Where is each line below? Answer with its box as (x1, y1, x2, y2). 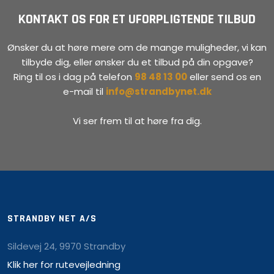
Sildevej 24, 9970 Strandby (7, 240, 125, 253)
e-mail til (62, 84, 106, 98)
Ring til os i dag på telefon (13, 70, 135, 83)
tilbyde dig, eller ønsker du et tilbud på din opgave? (21, 55, 253, 68)
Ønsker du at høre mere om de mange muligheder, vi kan (7, 40, 267, 54)
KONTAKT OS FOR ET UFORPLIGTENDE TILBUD (18, 10, 256, 28)
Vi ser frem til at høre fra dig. (72, 114, 202, 127)
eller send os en (187, 70, 261, 83)
